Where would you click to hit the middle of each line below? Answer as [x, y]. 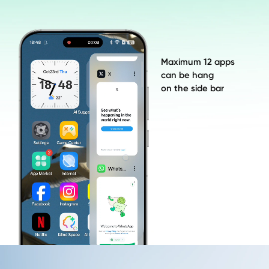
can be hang [188, 75]
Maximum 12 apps [198, 62]
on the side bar [192, 89]
